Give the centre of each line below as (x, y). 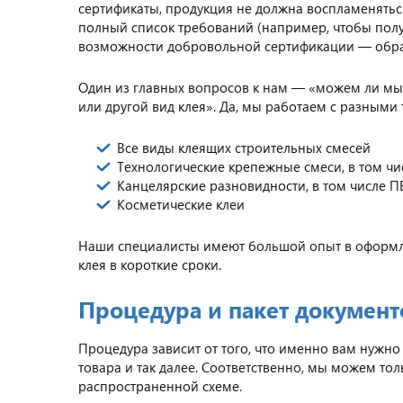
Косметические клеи (181, 204)
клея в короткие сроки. (152, 264)
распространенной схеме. (160, 386)
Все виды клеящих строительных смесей (244, 148)
